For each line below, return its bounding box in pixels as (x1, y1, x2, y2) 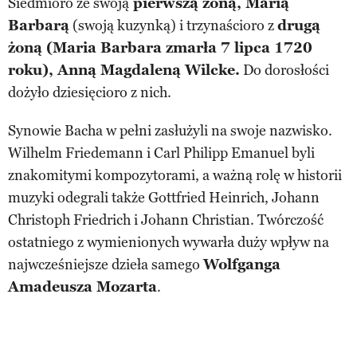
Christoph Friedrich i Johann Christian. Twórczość (8, 210, 324, 229)
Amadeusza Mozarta (8, 277, 157, 296)
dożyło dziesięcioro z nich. (8, 83, 171, 101)
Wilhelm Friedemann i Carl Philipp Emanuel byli (8, 143, 315, 162)
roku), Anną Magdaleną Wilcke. (8, 61, 240, 79)
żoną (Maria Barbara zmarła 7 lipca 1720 (8, 38, 312, 57)
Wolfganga (203, 255, 280, 273)
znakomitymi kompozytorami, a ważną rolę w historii (8, 166, 342, 184)
